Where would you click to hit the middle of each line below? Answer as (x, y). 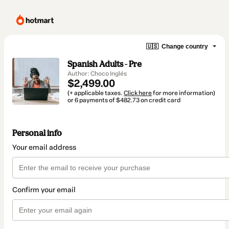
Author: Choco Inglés (97, 74)
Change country (185, 46)
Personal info (37, 133)
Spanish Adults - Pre (105, 64)
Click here (138, 93)
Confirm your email (44, 190)
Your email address (44, 148)
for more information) (184, 93)
